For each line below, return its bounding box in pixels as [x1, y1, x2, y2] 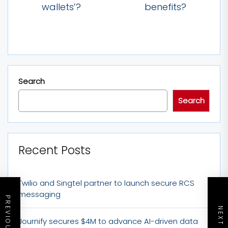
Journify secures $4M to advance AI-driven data [18, 216, 198, 226]
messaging [18, 189, 61, 199]
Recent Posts [18, 142, 91, 158]
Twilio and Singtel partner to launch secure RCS [18, 178, 194, 188]
